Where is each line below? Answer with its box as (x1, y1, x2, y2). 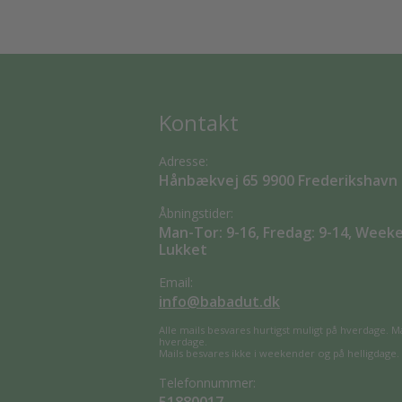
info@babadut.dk (159, 292, 280, 311)
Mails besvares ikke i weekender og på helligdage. (159, 346, 399, 360)
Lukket (159, 240, 207, 259)
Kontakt (159, 108, 239, 137)
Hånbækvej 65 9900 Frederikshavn (159, 170, 398, 190)
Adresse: (159, 153, 208, 170)
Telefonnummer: (159, 374, 256, 391)
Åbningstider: (159, 205, 233, 222)
